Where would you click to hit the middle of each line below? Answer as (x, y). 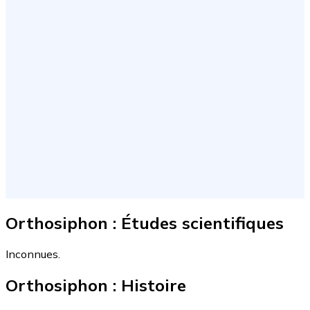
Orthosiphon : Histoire (96, 285)
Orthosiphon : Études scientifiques (145, 222)
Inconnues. (33, 254)
